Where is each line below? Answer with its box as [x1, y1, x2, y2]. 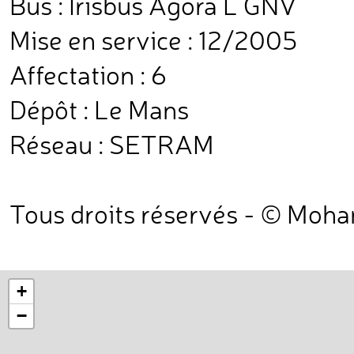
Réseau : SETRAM [9, 125, 214, 160]
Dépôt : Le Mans [9, 90, 189, 126]
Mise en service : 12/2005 [9, 21, 297, 56]
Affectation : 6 [9, 55, 167, 91]
